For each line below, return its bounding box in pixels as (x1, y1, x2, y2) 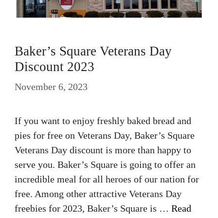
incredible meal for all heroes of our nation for (15, 174, 199, 184)
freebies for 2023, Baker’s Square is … (15, 203, 171, 214)
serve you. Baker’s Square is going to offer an (15, 159, 196, 170)
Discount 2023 (15, 59, 94, 74)
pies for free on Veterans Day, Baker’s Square (15, 130, 195, 141)
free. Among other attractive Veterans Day (15, 188, 182, 199)
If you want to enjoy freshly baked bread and (15, 115, 191, 126)
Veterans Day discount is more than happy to (15, 145, 191, 155)
